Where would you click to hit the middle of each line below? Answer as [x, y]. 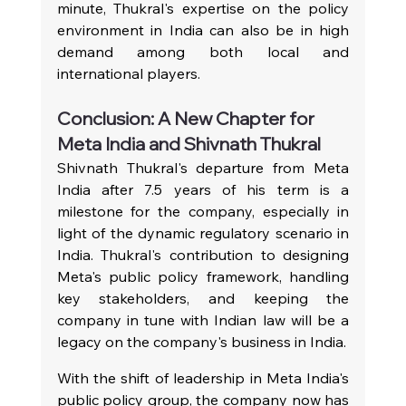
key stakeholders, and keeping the [203, 298]
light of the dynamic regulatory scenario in [203, 232]
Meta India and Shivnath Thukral [188, 143]
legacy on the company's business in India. [201, 341]
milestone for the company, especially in [203, 211]
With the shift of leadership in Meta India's [203, 377]
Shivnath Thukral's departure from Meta [203, 167]
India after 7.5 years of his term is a [203, 189]
